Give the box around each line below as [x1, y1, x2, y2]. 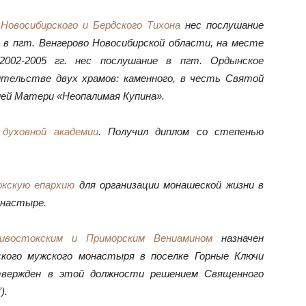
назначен [212, 232, 264, 244]
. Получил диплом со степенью [98, 126, 264, 137]
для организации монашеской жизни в [74, 179, 264, 191]
